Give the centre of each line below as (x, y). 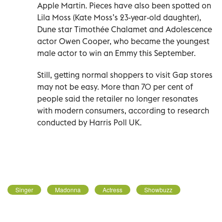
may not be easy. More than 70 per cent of (115, 86)
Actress (112, 189)
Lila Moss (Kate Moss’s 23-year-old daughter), (119, 17)
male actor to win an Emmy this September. (116, 53)
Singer (24, 189)
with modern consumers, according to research (123, 110)
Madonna (68, 189)
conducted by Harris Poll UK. (89, 122)
